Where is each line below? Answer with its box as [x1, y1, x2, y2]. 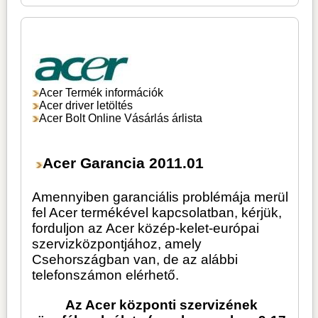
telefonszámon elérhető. [32, 268, 180, 283]
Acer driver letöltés [39, 99, 133, 112]
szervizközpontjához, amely [32, 236, 202, 252]
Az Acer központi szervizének [65, 297, 258, 312]
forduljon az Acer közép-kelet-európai [32, 221, 260, 236]
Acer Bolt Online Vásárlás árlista [39, 112, 203, 125]
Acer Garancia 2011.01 [43, 155, 204, 172]
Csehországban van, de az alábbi [32, 252, 238, 268]
